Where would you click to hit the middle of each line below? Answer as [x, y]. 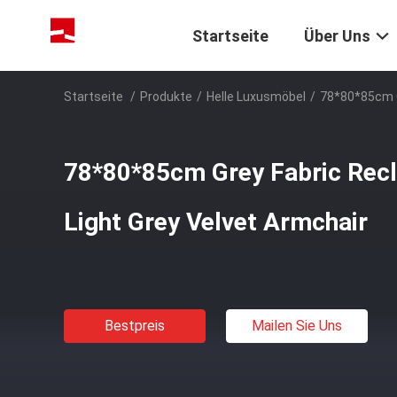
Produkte [166, 97]
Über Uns [337, 36]
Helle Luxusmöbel [256, 97]
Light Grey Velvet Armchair [216, 222]
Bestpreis [135, 326]
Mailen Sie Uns [297, 326]
